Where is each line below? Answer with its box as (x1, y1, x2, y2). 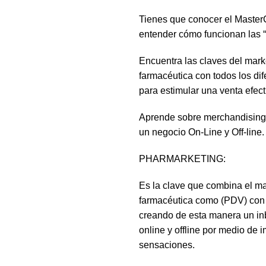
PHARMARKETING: (139, 154, 226, 164)
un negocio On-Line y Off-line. (139, 127, 264, 138)
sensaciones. (139, 240, 195, 251)
